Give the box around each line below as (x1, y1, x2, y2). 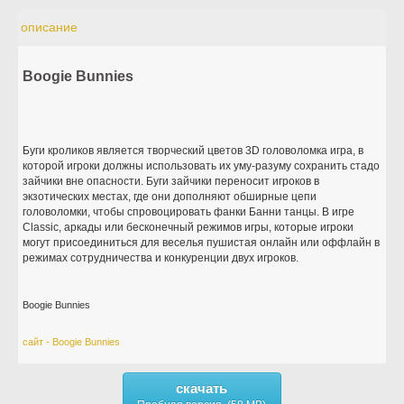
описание (21, 20, 78, 34)
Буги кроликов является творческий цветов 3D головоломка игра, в (23, 144, 364, 157)
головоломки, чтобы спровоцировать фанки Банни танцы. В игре (23, 206, 355, 218)
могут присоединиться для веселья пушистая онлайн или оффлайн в (23, 236, 381, 249)
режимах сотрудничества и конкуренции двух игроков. (23, 252, 299, 264)
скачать (176, 381, 228, 396)
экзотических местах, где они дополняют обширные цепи (23, 190, 317, 203)
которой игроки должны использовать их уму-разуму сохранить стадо (23, 160, 381, 172)
